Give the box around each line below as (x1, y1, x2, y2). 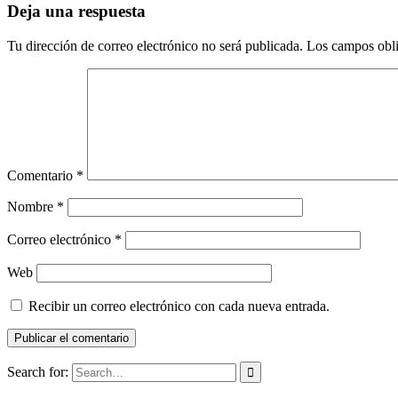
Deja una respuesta (7, 2, 146, 21)
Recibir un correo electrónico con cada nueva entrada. (28, 298, 330, 314)
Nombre (7, 199, 57, 215)
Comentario (7, 168, 76, 184)
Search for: (7, 364, 68, 380)
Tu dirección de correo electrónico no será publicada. (7, 38, 303, 54)
